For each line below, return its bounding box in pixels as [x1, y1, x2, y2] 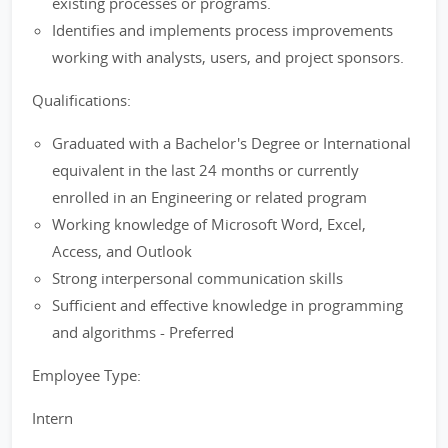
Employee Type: [32, 365, 141, 385]
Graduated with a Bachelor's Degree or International [52, 133, 411, 153]
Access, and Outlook [52, 241, 192, 261]
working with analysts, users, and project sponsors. [52, 47, 404, 67]
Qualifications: [32, 90, 131, 110]
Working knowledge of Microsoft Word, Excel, [52, 214, 366, 234]
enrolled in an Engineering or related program [52, 187, 367, 207]
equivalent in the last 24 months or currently [52, 160, 359, 180]
